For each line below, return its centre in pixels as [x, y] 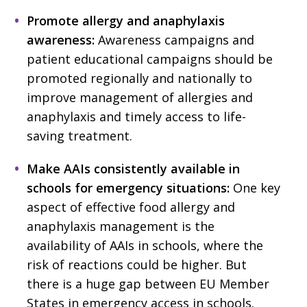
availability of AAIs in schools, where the [145, 245]
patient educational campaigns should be [150, 59]
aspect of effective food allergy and [131, 207]
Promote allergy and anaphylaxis [126, 20]
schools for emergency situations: [128, 187]
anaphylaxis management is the [121, 226]
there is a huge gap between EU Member [148, 283]
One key [255, 187]
